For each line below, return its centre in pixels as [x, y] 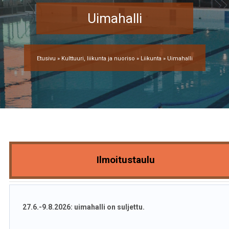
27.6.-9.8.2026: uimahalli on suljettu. [83, 207]
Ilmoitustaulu [126, 160]
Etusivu [46, 59]
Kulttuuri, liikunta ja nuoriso [98, 59]
